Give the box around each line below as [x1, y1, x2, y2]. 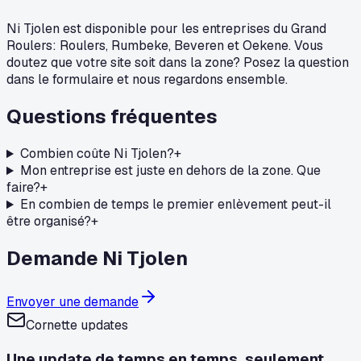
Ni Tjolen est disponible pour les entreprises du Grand [6, 20, 326, 38]
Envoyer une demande [6, 293, 139, 310]
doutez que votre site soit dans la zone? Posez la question [6, 54, 349, 72]
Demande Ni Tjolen [6, 246, 188, 272]
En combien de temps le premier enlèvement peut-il [19, 196, 331, 214]
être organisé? [6, 213, 91, 230]
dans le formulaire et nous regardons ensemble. [6, 71, 288, 89]
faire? [6, 179, 40, 197]
